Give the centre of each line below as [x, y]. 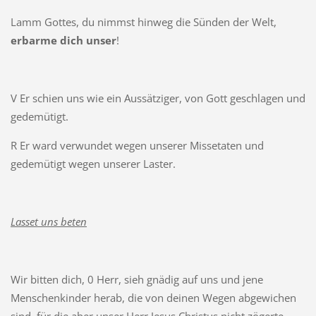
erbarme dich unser [63, 40]
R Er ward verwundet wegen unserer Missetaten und [137, 145]
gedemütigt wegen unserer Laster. [93, 163]
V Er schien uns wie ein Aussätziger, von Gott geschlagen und [158, 98]
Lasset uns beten [48, 221]
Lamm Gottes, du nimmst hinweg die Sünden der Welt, [143, 22]
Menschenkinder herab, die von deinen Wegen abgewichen [153, 297]
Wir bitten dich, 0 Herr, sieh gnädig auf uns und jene [136, 279]
